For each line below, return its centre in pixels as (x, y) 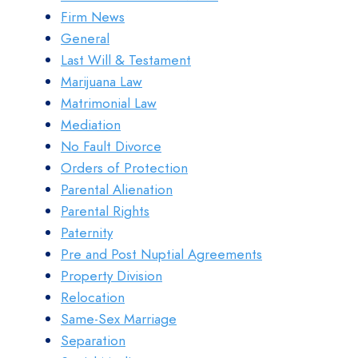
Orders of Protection (124, 168)
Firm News (93, 17)
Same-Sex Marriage (119, 319)
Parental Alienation (117, 189)
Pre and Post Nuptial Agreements (161, 254)
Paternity (87, 233)
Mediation (91, 125)
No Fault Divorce (111, 146)
